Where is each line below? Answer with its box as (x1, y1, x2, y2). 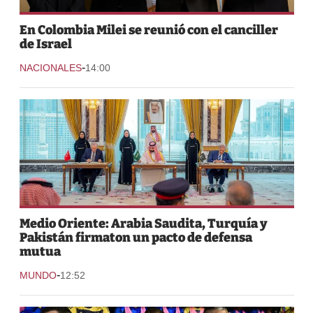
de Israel (19, 36, 72, 52)
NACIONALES (19, 62, 82, 74)
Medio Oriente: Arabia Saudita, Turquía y (19, 216, 268, 232)
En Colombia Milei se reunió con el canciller (19, 22, 278, 38)
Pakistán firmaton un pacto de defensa (19, 230, 252, 246)
